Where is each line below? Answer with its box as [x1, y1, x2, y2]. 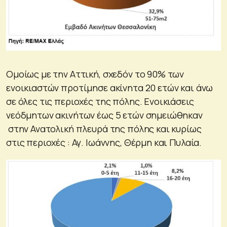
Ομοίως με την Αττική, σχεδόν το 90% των [6, 67, 184, 80]
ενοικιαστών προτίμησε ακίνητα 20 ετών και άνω [6, 81, 213, 94]
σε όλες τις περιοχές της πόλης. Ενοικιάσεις [6, 95, 194, 107]
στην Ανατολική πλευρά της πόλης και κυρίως [6, 122, 202, 135]
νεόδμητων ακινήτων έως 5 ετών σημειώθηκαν [6, 108, 203, 121]
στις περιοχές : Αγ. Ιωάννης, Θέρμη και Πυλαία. [6, 136, 202, 148]
